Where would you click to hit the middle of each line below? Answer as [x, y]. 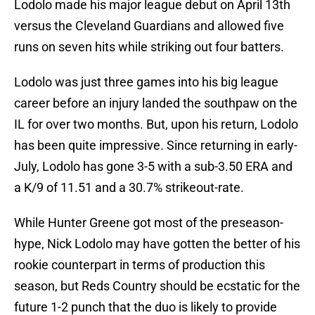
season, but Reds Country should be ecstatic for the [157, 286]
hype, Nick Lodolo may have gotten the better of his [157, 244]
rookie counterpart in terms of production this [140, 265]
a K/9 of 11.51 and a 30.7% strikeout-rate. [129, 188]
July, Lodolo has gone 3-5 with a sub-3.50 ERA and [153, 167]
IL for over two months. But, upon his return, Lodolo [156, 124]
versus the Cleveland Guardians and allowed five [149, 26]
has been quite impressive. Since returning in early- [156, 146]
